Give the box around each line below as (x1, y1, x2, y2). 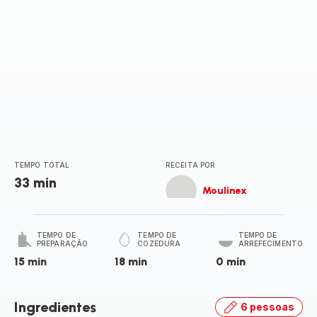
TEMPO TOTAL (14, 161, 70, 169)
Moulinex (202, 184, 247, 197)
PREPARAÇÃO (37, 239, 88, 248)
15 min (14, 255, 47, 268)
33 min (14, 174, 57, 191)
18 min (115, 255, 148, 268)
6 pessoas (241, 301, 294, 313)
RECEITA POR (166, 161, 216, 169)
